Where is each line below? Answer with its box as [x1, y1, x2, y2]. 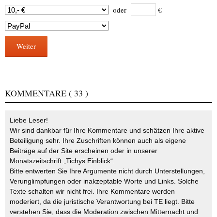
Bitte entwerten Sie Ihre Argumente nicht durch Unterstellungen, [10, 167, 205, 175]
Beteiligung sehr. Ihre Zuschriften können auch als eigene [10, 136, 186, 144]
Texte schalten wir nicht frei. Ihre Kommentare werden [10, 187, 175, 195]
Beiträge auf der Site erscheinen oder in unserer [10, 146, 157, 155]
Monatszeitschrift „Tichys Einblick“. [10, 156, 115, 165]
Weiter [16, 41, 36, 51]
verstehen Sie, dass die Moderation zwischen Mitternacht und [10, 207, 198, 216]
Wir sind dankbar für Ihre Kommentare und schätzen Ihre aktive [10, 126, 204, 134]
